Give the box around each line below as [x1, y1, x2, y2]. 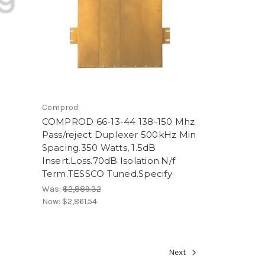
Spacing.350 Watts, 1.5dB [41, 141, 156, 153]
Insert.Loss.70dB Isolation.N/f [41, 154, 176, 166]
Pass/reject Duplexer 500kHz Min [41, 128, 196, 140]
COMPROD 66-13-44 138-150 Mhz [41, 115, 195, 127]
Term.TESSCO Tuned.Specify [41, 167, 172, 179]
